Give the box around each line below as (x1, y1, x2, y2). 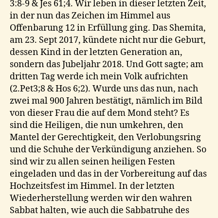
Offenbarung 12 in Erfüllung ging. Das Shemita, (10, 22, 206, 34)
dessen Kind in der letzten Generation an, (10, 47, 182, 58)
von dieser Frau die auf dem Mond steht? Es (10, 108, 189, 119)
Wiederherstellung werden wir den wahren (10, 193, 192, 204)
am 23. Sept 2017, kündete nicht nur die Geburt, (10, 35, 206, 46)
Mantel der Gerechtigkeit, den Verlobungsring (10, 132, 201, 144)
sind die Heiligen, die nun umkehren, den (10, 120, 183, 131)
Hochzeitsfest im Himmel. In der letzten (10, 181, 175, 192)
